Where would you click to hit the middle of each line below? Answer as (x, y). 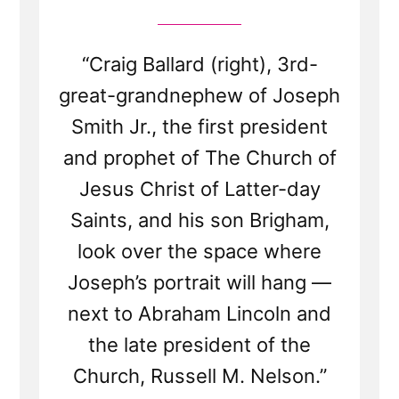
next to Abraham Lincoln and (199, 314)
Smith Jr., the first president (199, 127)
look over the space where (199, 252)
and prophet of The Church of (199, 158)
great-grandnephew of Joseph (199, 96)
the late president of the (199, 345)
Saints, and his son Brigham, (199, 220)
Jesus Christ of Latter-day (199, 189)
